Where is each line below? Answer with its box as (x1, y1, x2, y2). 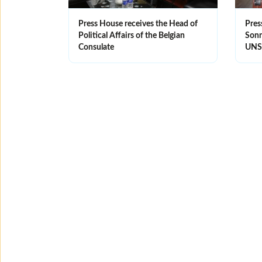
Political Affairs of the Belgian (78, 31, 185, 40)
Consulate (78, 43, 114, 51)
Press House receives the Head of (78, 19, 198, 28)
